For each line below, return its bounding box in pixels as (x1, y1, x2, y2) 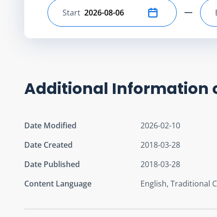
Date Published (24, 158, 80, 170)
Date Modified (24, 120, 77, 131)
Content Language (24, 178, 92, 189)
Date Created (24, 139, 73, 150)
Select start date (62, 12, 122, 23)
